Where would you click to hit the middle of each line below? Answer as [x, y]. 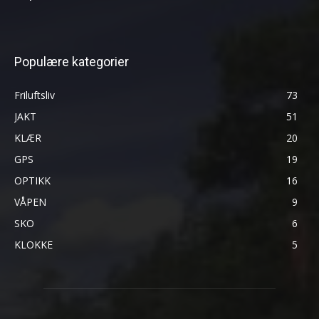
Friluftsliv [35, 95]
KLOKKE [33, 244]
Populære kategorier [72, 61]
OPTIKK [32, 180]
